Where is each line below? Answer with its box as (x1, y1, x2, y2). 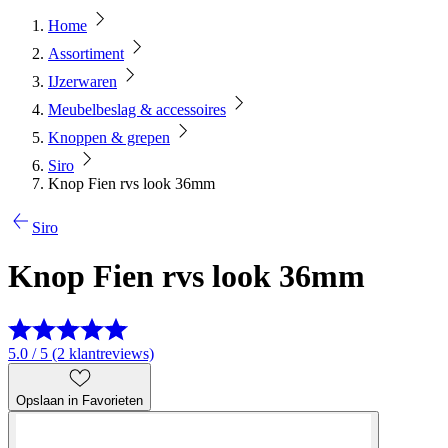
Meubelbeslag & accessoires (48, 101, 226, 118)
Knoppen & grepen (48, 129, 170, 146)
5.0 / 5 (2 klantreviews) (8, 344, 154, 362)
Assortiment (48, 45, 124, 62)
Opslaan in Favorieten (16, 392, 143, 408)
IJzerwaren (48, 73, 117, 90)
